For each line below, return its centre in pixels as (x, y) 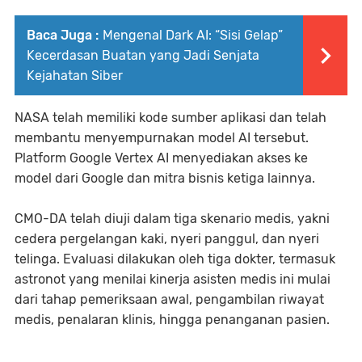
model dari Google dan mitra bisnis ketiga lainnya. (165, 178)
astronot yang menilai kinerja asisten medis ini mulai (173, 279)
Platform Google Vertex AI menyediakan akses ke (161, 158)
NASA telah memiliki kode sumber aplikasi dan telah (170, 117)
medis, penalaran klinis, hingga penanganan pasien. (172, 319)
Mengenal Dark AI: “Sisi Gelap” (193, 35)
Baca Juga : (63, 35)
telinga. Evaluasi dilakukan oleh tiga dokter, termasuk (175, 259)
